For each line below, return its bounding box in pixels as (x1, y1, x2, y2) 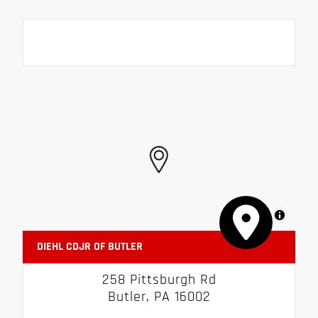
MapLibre (237, 209, 268, 220)
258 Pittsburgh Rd (102, 270, 216, 289)
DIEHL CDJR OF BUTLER (37, 238, 143, 254)
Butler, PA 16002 (107, 287, 211, 306)
